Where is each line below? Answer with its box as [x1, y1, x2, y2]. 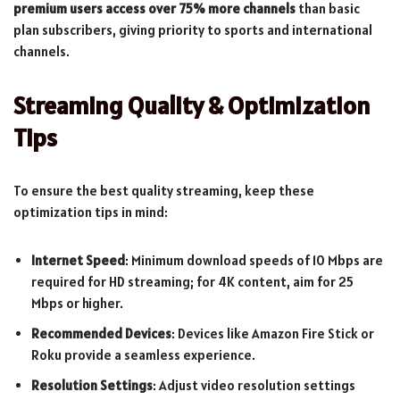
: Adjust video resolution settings [153, 376, 355, 394]
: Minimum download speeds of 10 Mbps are [125, 251, 383, 269]
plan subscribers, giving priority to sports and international [13, 21, 372, 38]
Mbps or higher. [31, 294, 123, 312]
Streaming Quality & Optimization [13, 88, 371, 121]
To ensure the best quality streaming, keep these [13, 181, 314, 199]
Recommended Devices [31, 324, 171, 342]
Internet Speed [31, 251, 125, 269]
